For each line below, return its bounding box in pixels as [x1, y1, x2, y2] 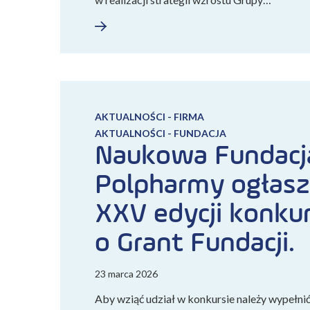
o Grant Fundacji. [95, 230, 295, 257]
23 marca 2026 [95, 268, 158, 280]
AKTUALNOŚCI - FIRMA [95, 111, 204, 122]
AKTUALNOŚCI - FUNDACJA [95, 127, 226, 139]
